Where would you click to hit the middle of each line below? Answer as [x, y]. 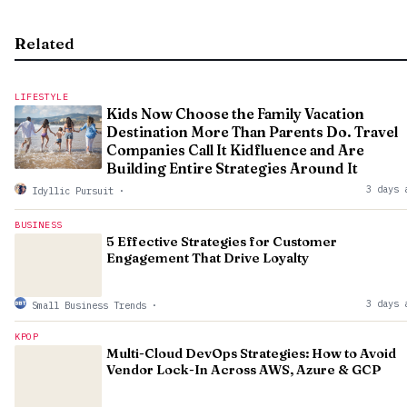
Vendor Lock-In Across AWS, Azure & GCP [244, 370]
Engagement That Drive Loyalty [208, 258]
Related [45, 44]
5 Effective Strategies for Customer [222, 242]
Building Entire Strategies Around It [232, 169]
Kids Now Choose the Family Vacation [235, 114]
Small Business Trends [89, 306]
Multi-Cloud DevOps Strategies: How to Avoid [251, 354]
